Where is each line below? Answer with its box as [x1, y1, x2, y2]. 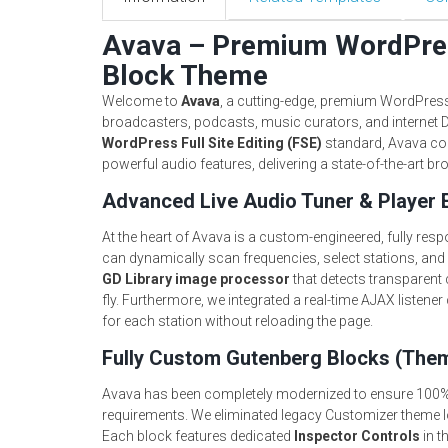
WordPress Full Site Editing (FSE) [102, 135, 322, 151]
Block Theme [102, 59, 268, 92]
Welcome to [102, 93, 181, 109]
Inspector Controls [294, 428, 420, 444]
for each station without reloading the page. [102, 313, 373, 329]
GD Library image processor [102, 271, 290, 287]
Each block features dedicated [102, 428, 294, 444]
